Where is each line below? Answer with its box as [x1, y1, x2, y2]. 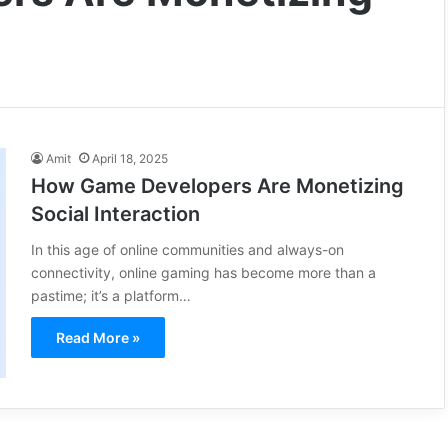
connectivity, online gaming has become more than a [31, 263, 376, 281]
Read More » [56, 328, 140, 346]
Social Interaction [31, 201, 200, 226]
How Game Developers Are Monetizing [31, 173, 404, 198]
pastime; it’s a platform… [31, 286, 191, 304]
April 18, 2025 [92, 150, 168, 166]
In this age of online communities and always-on [31, 240, 344, 258]
